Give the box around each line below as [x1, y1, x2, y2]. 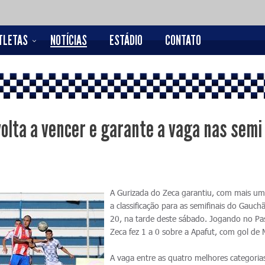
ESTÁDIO [109, 32, 143, 49]
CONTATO [165, 32, 201, 49]
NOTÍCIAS [50, 32, 87, 49]
